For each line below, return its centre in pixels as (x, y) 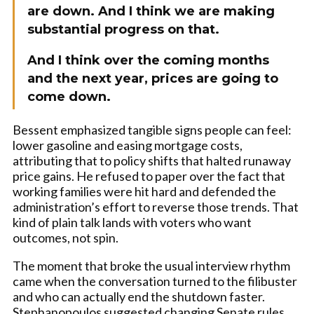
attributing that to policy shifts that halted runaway (152, 161)
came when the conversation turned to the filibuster (155, 281)
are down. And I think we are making (151, 11)
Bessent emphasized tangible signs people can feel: (152, 130)
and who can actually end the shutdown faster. (139, 296)
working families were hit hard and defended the (144, 191)
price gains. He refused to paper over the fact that (149, 176)
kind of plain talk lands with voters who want (132, 222)
